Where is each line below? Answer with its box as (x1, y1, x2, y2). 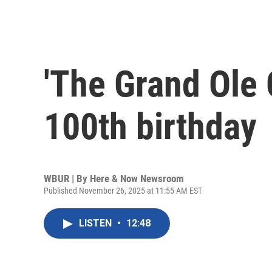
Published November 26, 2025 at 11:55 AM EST (44, 186, 202, 196)
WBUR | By (44, 172, 90, 185)
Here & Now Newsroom (90, 172, 184, 185)
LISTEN (79, 217, 114, 229)
